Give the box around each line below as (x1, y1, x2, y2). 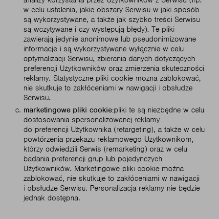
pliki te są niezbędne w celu (114, 105, 204, 115)
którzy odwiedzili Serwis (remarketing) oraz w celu (23, 144, 187, 154)
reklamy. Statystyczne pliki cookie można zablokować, (23, 73, 201, 83)
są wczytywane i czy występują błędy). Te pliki (23, 24, 175, 34)
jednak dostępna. (23, 193, 80, 203)
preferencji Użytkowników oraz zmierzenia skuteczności (23, 64, 204, 73)
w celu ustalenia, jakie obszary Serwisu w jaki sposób (23, 5, 199, 15)
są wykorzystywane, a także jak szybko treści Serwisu (23, 15, 200, 24)
